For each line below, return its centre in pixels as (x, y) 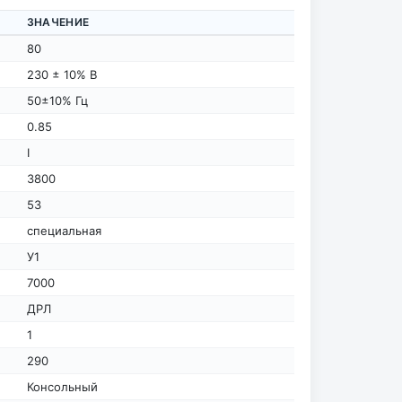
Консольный (62, 386)
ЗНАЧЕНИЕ (58, 22)
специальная (64, 230)
